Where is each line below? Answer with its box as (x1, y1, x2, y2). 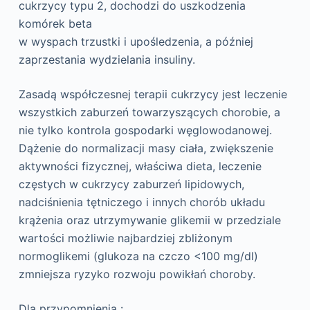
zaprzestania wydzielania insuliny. (18, 53, 195, 67)
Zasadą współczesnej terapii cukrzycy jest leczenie (18, 87, 287, 102)
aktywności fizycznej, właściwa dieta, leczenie (18, 159, 262, 174)
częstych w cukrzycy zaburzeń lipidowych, (18, 177, 244, 192)
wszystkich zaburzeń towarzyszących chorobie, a (18, 105, 280, 120)
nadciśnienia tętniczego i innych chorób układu (18, 195, 265, 210)
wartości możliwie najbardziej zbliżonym (18, 231, 232, 246)
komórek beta (18, 17, 92, 31)
